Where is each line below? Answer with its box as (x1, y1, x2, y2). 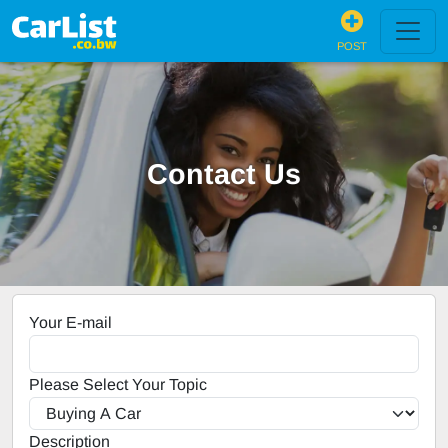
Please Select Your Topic (29, 376, 207, 393)
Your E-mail (29, 314, 112, 331)
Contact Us (147, 158, 301, 190)
